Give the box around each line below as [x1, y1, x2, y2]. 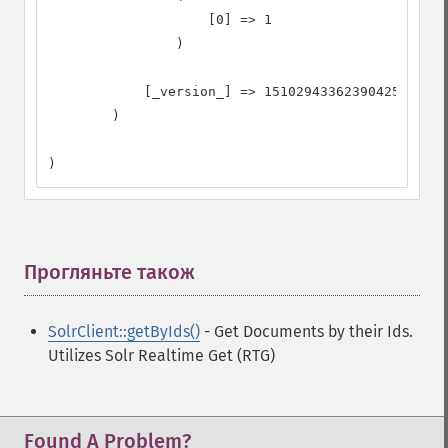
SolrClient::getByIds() [48, 322, 200, 341]
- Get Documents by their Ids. [200, 322, 413, 341]
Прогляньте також [24, 260, 195, 284]
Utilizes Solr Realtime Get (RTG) [48, 346, 275, 365]
